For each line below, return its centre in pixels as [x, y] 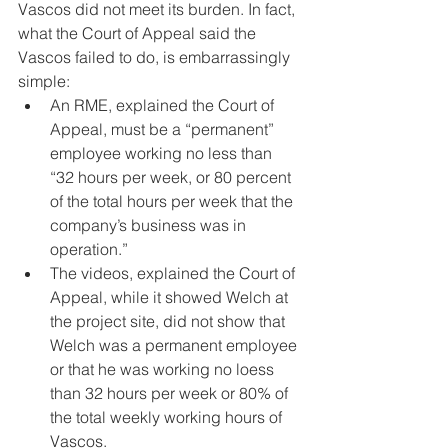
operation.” [89, 249]
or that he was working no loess [164, 369]
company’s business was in [150, 225]
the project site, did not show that [169, 321]
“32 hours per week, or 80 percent [172, 177]
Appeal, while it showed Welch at [171, 297]
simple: [44, 81]
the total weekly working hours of [168, 417]
